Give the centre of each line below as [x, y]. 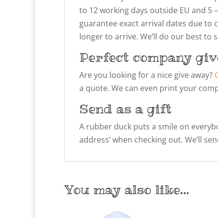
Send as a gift [126, 109]
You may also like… [127, 189]
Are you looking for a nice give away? [147, 75]
